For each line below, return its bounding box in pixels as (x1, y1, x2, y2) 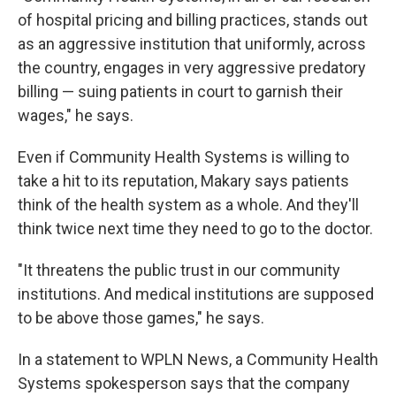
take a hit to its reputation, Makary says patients (18, 171, 349, 190)
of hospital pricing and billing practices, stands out (18, 11, 368, 29)
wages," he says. (18, 106, 133, 125)
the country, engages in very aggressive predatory (18, 58, 366, 77)
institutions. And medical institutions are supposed (18, 285, 374, 303)
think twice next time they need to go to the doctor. (18, 219, 373, 238)
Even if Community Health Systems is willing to (18, 148, 349, 166)
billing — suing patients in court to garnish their (18, 82, 343, 101)
